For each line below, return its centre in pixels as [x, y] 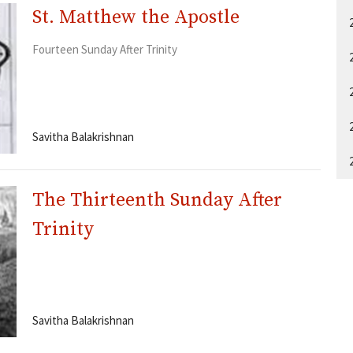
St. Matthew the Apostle [136, 17]
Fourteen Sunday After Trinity [104, 49]
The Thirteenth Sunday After [157, 201]
